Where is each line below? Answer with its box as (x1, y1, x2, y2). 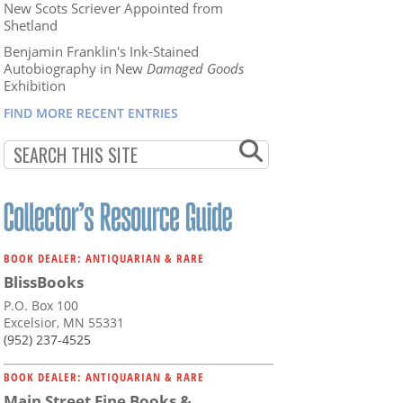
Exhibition (4, 76, 66, 94)
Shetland (4, 15, 58, 34)
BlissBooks (4, 272, 84, 293)
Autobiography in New (4, 58, 147, 77)
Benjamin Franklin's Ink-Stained (4, 41, 199, 60)
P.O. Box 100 (4, 297, 78, 315)
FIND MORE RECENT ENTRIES (4, 103, 178, 121)
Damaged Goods (147, 58, 244, 77)
